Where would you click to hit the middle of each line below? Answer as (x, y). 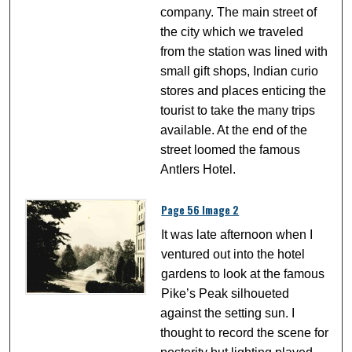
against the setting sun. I (228, 313)
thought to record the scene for (245, 332)
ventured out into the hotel (233, 254)
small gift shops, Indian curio (240, 71)
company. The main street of (239, 13)
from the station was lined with (244, 52)
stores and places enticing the (244, 91)
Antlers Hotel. (198, 170)
